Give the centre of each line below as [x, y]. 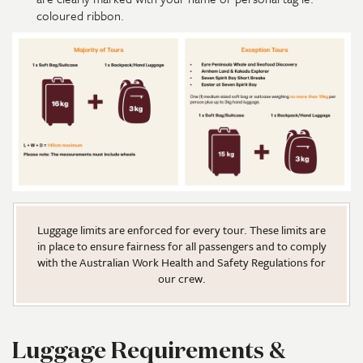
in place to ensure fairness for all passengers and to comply [181, 246]
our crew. [181, 278]
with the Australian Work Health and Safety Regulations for [181, 262]
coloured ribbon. [80, 15]
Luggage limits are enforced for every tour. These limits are [181, 229]
